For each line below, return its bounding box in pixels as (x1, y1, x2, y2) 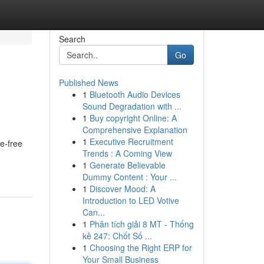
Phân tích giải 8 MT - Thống (89, 218, 194, 230)
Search (58, 33, 85, 45)
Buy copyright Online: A (89, 112, 177, 124)
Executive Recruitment (89, 136, 173, 147)
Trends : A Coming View (82, 147, 172, 159)
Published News (58, 77, 118, 88)
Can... (82, 206, 105, 218)
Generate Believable (89, 159, 166, 171)
